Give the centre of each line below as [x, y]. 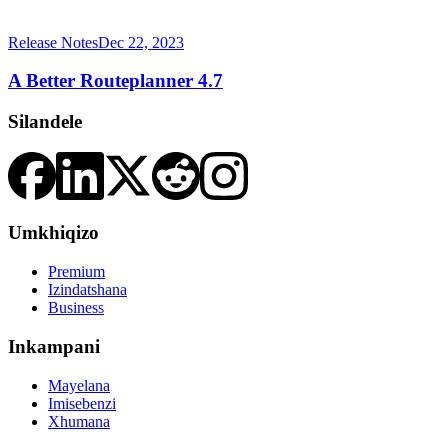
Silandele [45, 121]
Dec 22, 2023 [141, 42]
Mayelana [79, 385]
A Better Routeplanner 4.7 [115, 81]
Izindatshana [87, 290]
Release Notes [53, 42]
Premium [76, 272]
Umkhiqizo [53, 233]
